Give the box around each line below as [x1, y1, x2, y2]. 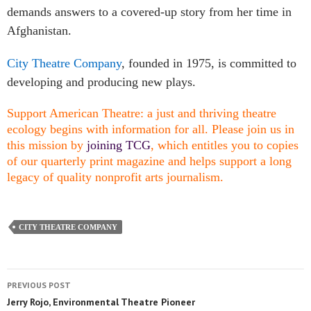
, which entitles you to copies [151, 137, 299, 152]
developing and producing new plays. [7, 74, 196, 89]
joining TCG [87, 137, 151, 152]
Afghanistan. [7, 23, 72, 37]
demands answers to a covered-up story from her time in [7, 4, 292, 19]
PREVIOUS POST [7, 279, 71, 290]
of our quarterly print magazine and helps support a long [7, 153, 292, 168]
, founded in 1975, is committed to [121, 56, 296, 70]
